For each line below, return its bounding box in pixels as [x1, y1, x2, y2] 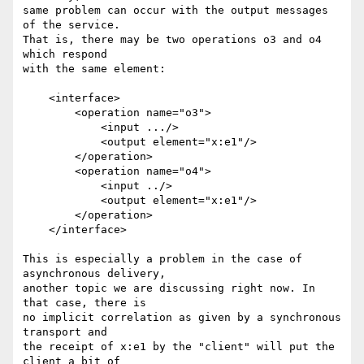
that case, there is [23, 297, 146, 310]
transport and [23, 326, 114, 339]
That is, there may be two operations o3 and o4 [23, 33, 322, 46]
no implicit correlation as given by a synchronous [23, 311, 341, 324]
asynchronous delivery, [23, 267, 172, 280]
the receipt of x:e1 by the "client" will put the [23, 340, 335, 353]
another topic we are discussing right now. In [23, 282, 315, 295]
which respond [23, 48, 107, 61]
